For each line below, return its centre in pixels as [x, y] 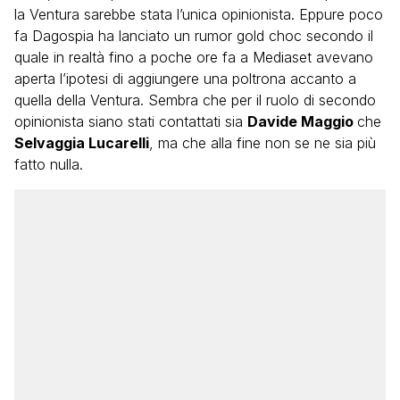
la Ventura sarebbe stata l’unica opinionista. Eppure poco [199, 14]
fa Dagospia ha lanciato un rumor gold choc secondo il [194, 36]
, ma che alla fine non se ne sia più [262, 143]
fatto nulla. [49, 164]
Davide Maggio [302, 121]
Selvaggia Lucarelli [82, 143]
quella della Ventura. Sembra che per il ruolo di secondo [195, 100]
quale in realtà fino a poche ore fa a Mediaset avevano [194, 57]
